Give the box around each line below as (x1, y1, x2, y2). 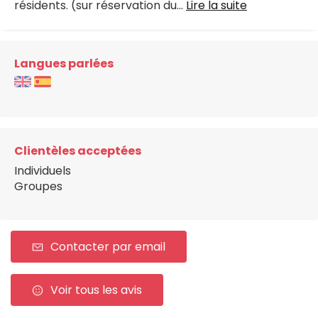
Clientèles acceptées (14, 143, 141, 160)
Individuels (14, 163, 71, 180)
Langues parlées (14, 55, 114, 72)
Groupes (14, 178, 62, 195)
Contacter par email (50, 238, 165, 256)
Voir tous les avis (50, 282, 142, 299)
